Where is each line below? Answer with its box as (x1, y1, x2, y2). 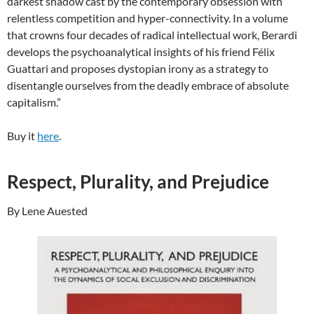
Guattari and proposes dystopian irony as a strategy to (7, 62, 268, 76)
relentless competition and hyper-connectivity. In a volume (7, 11, 288, 25)
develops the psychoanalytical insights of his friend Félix (7, 45, 275, 59)
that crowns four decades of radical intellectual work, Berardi (7, 28, 297, 42)
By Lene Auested (7, 204, 88, 218)
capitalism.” (7, 95, 61, 109)
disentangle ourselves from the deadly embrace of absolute (7, 78, 289, 93)
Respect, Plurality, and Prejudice (7, 170, 269, 193)
